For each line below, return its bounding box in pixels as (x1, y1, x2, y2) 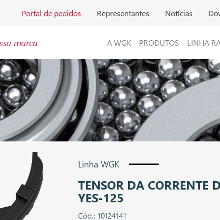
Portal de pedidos (22, 7, 81, 18)
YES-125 (78, 190, 124, 206)
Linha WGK (78, 158, 119, 170)
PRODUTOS (139, 37, 179, 48)
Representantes (97, 7, 149, 18)
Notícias (165, 7, 192, 18)
